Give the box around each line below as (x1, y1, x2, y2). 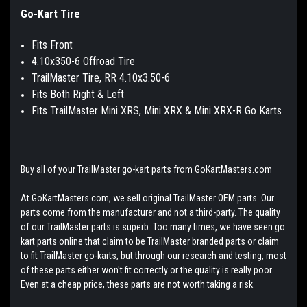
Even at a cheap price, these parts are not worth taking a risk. (21, 278, 257, 290)
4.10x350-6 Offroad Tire (32, 54, 136, 68)
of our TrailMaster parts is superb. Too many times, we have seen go (21, 221, 285, 232)
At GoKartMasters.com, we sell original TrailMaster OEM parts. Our (21, 192, 274, 204)
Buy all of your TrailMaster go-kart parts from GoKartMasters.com (21, 163, 272, 175)
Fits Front (32, 38, 73, 51)
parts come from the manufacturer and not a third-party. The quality (21, 206, 280, 218)
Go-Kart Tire (21, 7, 80, 21)
